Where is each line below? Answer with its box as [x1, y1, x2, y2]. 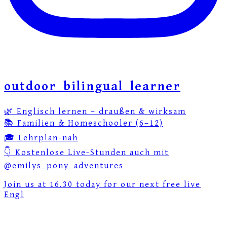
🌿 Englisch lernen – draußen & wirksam [4, 106, 186, 117]
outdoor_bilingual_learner [4, 79, 180, 94]
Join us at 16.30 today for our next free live [4, 179, 201, 190]
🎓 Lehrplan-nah [4, 133, 78, 143]
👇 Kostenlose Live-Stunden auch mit [4, 147, 169, 158]
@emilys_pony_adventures [4, 161, 124, 171]
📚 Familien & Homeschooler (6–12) [4, 118, 163, 129]
